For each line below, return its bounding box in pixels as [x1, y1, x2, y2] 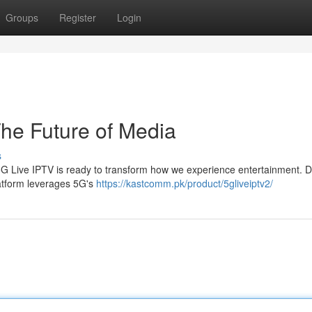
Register [59, 10, 96, 24]
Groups [6, 10, 38, 24]
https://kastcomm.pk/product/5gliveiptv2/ [96, 176, 273, 190]
